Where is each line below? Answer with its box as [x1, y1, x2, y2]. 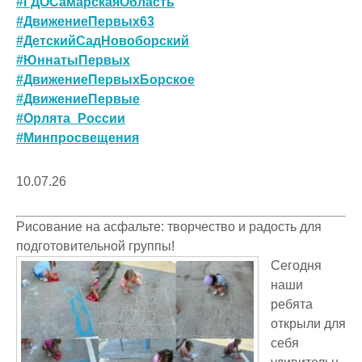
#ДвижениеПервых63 [16, 14, 154, 28]
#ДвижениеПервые [16, 91, 140, 106]
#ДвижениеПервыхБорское [16, 72, 195, 86]
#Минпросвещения [16, 130, 139, 145]
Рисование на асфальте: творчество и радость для [16, 219, 322, 234]
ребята [271, 297, 313, 311]
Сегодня [271, 258, 322, 272]
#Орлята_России [16, 111, 125, 125]
